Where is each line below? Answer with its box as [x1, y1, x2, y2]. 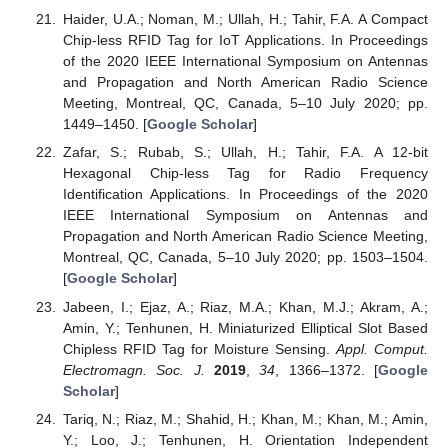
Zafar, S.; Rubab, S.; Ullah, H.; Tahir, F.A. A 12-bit [62, 144, 428, 161]
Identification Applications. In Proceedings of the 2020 [62, 186, 428, 203]
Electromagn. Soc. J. [62, 361, 205, 378]
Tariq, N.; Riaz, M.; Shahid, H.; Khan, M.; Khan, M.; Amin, [62, 410, 428, 427]
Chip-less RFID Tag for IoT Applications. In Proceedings [62, 32, 428, 49]
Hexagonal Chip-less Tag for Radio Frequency [62, 165, 428, 182]
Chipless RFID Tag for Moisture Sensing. [62, 340, 336, 357]
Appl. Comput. [335, 340, 428, 357]
